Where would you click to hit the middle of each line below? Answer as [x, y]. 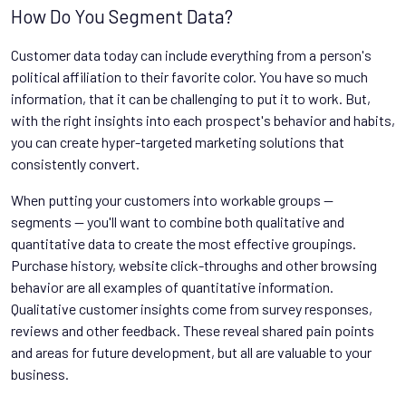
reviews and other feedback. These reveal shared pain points [193, 330]
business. [40, 374]
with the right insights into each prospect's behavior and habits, [203, 120]
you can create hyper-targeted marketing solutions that [178, 142]
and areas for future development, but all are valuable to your [191, 352]
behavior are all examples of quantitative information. [172, 287]
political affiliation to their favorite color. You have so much [189, 77]
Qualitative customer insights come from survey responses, [192, 309]
